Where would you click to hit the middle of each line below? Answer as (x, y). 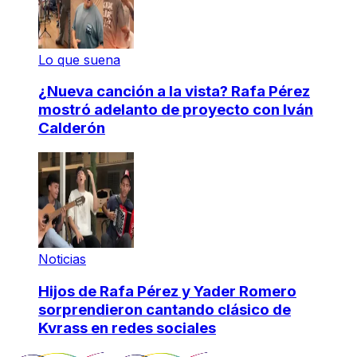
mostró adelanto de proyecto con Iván (176, 110)
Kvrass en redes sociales (127, 328)
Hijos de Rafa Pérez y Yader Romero (167, 291)
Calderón (72, 128)
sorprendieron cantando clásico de (165, 309)
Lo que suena (79, 59)
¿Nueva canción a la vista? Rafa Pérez (174, 92)
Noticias (62, 259)
